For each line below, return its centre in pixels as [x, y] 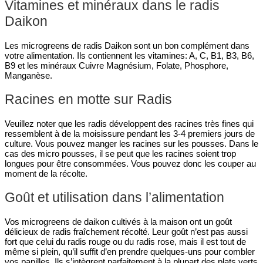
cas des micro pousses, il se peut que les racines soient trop [120, 154]
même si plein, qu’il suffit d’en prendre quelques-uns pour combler [130, 252]
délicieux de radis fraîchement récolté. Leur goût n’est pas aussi [126, 232]
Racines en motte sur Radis [88, 100]
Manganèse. [28, 76]
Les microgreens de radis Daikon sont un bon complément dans [127, 46]
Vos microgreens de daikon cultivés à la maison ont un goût [118, 222]
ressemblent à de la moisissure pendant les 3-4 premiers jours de [130, 134]
